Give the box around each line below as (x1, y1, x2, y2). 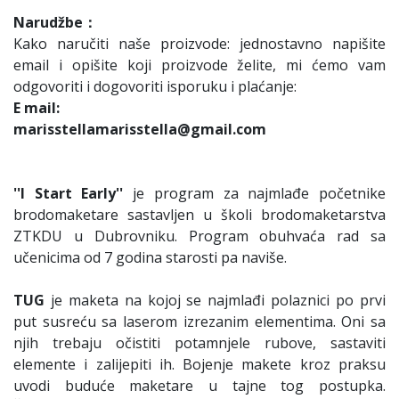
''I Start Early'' (13, 183, 124, 204)
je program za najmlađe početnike (123, 183, 387, 204)
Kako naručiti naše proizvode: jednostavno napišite (13, 34, 386, 54)
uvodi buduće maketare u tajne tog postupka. (13, 376, 386, 396)
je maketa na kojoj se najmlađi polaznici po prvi (50, 290, 387, 311)
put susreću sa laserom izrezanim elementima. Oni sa (13, 312, 386, 332)
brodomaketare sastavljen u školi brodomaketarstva (13, 205, 386, 225)
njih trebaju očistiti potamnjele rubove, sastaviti (13, 333, 386, 354)
